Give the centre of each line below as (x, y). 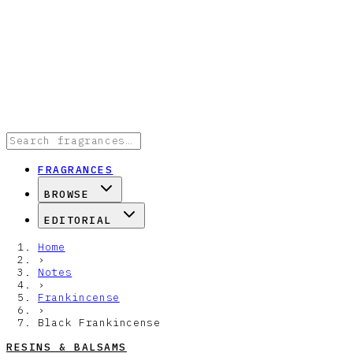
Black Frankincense (99, 323)
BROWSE (67, 194)
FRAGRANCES (76, 170)
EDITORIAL (78, 220)
